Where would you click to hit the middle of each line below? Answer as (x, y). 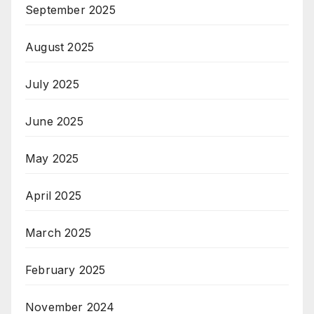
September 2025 (70, 10)
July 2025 (52, 84)
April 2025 (53, 196)
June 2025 (54, 122)
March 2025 (58, 233)
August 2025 (60, 47)
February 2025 (66, 270)
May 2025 (52, 159)
